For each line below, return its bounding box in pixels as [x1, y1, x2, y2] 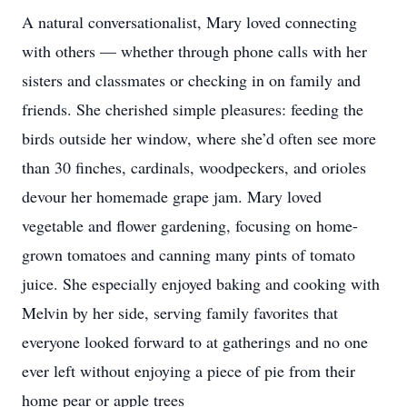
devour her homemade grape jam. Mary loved [22, 185, 322, 207]
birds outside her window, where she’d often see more [22, 127, 376, 149]
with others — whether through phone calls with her [22, 40, 367, 62]
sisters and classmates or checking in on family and [22, 69, 361, 91]
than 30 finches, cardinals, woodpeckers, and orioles [22, 156, 366, 178]
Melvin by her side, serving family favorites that [22, 302, 338, 323]
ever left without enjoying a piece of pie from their [22, 360, 355, 382]
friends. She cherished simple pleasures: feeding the [22, 98, 363, 120]
